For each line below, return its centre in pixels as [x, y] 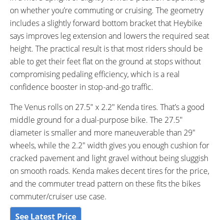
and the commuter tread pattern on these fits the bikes [105, 183]
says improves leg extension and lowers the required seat [110, 36]
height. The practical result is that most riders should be [106, 48]
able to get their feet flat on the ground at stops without [105, 61]
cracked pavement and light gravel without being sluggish [109, 158]
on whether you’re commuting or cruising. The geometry [107, 10]
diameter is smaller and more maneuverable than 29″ [103, 132]
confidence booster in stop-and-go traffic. [82, 87]
